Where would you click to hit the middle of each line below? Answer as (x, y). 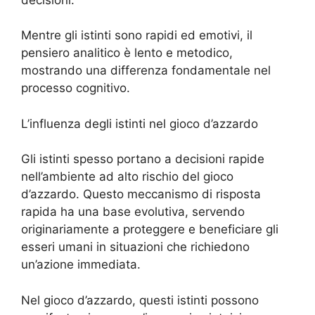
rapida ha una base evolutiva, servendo (133, 212)
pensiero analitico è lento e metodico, (127, 53)
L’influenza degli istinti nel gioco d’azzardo (140, 123)
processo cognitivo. (76, 88)
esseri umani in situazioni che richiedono (135, 247)
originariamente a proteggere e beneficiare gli (150, 230)
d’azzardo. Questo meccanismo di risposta (141, 194)
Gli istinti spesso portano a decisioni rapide (143, 159)
